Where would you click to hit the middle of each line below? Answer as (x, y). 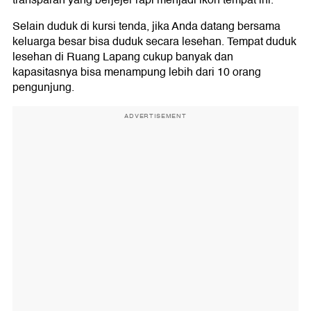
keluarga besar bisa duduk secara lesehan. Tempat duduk (154, 42)
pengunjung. (43, 88)
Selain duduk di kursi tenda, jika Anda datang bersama (146, 27)
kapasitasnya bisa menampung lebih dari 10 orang (137, 73)
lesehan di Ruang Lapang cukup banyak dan (123, 57)
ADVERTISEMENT (155, 116)
